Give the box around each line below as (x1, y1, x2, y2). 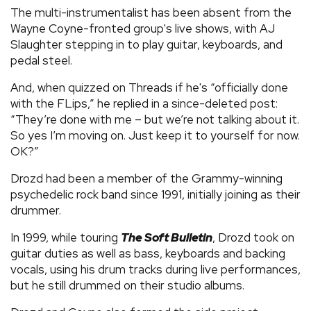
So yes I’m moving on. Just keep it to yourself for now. (10, 127, 300, 143)
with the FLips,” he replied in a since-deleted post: (10, 95, 278, 111)
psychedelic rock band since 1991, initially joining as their (10, 186, 301, 202)
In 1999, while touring (10, 229, 121, 245)
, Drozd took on (212, 229, 294, 245)
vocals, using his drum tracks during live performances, (10, 261, 301, 277)
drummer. (10, 202, 61, 218)
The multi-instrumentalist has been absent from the (10, 4, 292, 20)
